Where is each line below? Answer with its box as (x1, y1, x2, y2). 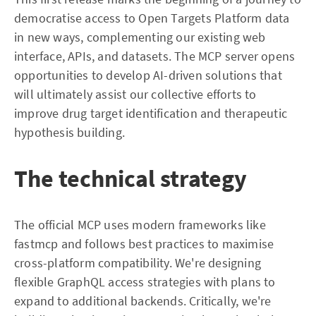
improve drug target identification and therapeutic (14, 104, 288, 121)
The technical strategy (14, 163, 247, 193)
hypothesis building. (14, 123, 125, 140)
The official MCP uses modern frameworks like (14, 216, 266, 233)
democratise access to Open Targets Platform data (14, 9, 290, 26)
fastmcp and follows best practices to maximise (14, 235, 274, 252)
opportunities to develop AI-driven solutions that (14, 66, 282, 83)
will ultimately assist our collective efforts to (14, 85, 257, 102)
